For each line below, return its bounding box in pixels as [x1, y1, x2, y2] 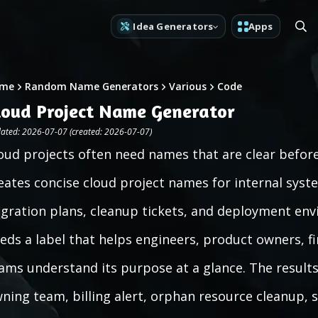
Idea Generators [133, 19, 214, 33]
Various [169, 79, 207, 93]
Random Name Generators [25, 79, 158, 93]
